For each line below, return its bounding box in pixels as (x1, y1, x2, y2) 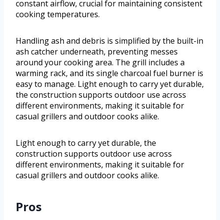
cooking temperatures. (16, 8, 100, 20)
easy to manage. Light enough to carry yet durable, (16, 78, 204, 89)
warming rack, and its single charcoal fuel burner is (16, 67, 203, 79)
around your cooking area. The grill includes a (16, 56, 185, 68)
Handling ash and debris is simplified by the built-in (16, 35, 203, 46)
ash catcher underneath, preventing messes (16, 46, 178, 57)
